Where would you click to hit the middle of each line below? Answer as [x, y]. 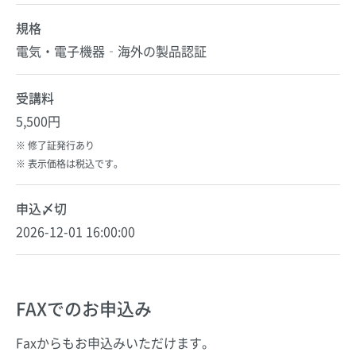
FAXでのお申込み [84, 308]
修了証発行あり [61, 145]
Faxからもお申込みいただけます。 [115, 342]
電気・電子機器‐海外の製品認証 [111, 50]
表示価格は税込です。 [75, 163]
